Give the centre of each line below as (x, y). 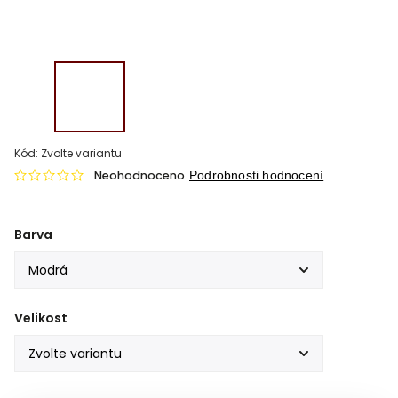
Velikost (41, 318)
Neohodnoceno (139, 175)
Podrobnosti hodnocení (257, 175)
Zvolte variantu (81, 153)
